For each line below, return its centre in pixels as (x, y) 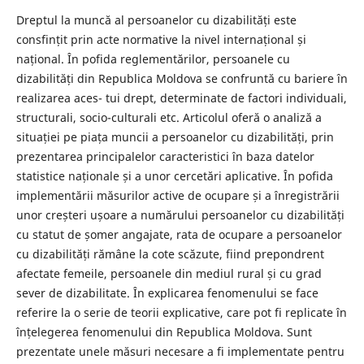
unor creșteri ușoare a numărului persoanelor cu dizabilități (180, 214)
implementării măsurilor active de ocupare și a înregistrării (178, 195)
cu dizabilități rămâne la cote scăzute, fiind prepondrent (170, 253)
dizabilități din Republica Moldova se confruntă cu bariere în (182, 78)
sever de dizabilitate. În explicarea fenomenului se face (167, 292)
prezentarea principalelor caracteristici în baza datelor (165, 156)
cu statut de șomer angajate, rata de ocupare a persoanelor (179, 234)
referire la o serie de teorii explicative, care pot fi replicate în (181, 312)
